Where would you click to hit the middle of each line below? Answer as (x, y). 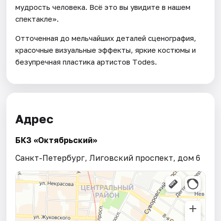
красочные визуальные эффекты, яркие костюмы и (106, 50)
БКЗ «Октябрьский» (56, 140)
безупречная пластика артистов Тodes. (86, 61)
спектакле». (37, 18)
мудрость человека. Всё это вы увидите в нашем (103, 7)
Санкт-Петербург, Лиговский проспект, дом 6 (108, 158)
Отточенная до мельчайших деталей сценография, (106, 38)
